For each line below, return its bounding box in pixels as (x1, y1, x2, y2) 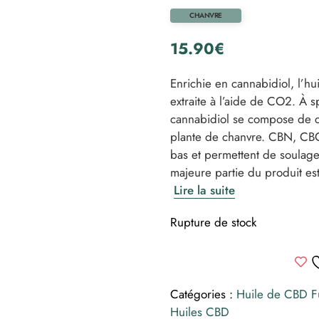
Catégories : (170, 286, 236, 303)
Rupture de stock (170, 214, 256, 231)
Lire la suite (174, 182, 235, 199)
